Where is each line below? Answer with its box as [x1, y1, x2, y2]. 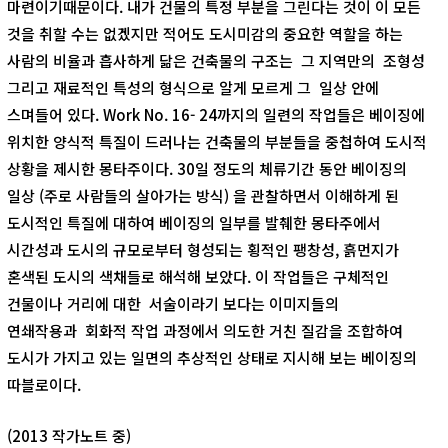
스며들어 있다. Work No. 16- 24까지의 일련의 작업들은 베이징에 [6, 104, 425, 125]
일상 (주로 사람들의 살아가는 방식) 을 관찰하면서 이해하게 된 [6, 185, 399, 206]
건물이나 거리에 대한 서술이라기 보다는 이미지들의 [6, 293, 339, 314]
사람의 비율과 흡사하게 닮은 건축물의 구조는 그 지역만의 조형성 [6, 50, 425, 71]
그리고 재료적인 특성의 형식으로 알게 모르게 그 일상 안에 [6, 77, 379, 98]
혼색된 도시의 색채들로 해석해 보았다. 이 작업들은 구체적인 [6, 266, 389, 287]
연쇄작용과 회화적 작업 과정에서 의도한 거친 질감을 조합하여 [6, 320, 403, 341]
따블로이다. [6, 374, 81, 395]
